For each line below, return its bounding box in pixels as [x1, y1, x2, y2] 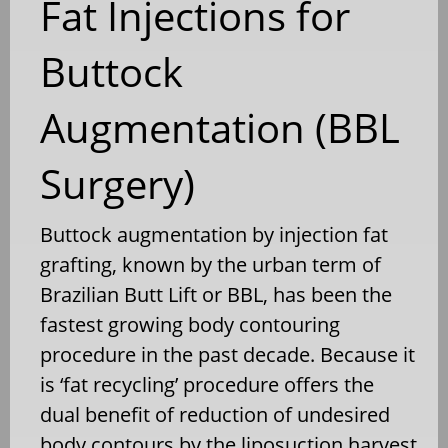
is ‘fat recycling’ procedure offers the [40, 370, 374, 398]
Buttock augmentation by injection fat [40, 220, 388, 248]
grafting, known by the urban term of [40, 250, 381, 278]
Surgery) [40, 155, 195, 211]
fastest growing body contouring [40, 310, 340, 338]
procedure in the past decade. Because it [40, 340, 415, 368]
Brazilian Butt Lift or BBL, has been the [40, 280, 392, 308]
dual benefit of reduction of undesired [40, 400, 390, 428]
